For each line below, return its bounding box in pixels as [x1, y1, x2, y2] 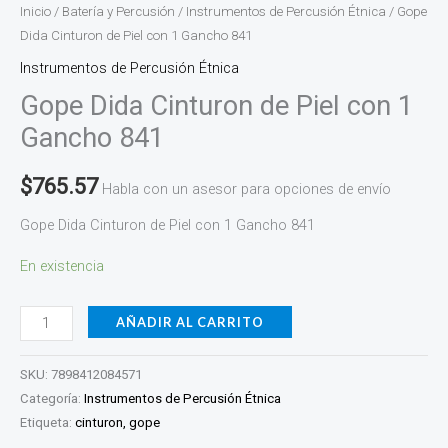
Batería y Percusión [62, 3, 175, 19]
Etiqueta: [20, 414, 75, 430]
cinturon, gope [75, 414, 160, 430]
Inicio [20, 3, 51, 19]
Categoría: [20, 390, 84, 406]
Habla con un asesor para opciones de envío [102, 180, 391, 199]
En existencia [20, 257, 104, 276]
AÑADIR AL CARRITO [115, 313, 264, 330]
